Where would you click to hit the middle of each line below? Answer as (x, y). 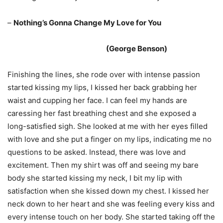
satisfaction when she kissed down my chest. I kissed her (108, 191)
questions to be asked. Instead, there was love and (97, 152)
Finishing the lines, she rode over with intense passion (104, 74)
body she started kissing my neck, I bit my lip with (95, 178)
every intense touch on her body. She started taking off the (111, 217)
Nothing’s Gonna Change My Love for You (87, 23)
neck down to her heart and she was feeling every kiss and (111, 204)
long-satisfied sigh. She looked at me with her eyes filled (108, 126)
